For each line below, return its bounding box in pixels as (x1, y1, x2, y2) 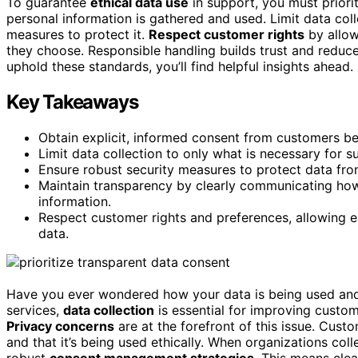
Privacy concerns (6, 317, 114, 334)
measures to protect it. (6, 26, 149, 42)
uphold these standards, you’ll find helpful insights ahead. (6, 58, 353, 74)
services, (6, 301, 63, 318)
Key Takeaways (6, 89, 138, 113)
